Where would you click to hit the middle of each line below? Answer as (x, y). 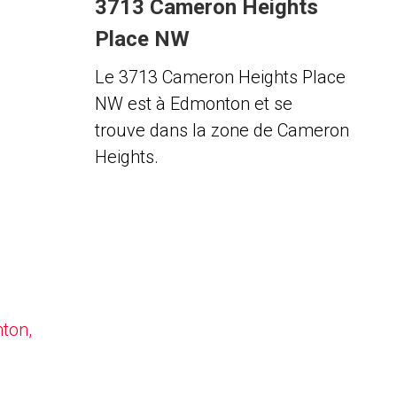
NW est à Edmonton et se (193, 104)
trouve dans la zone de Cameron (222, 130)
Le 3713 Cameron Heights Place (220, 77)
